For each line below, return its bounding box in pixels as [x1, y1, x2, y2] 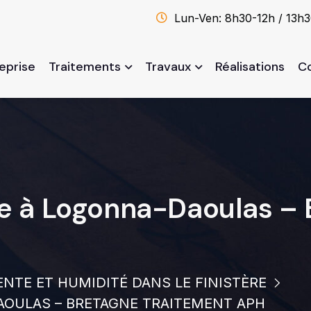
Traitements [49, 58, 121, 75]
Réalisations [215, 58, 285, 75]
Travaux [145, 58, 192, 75]
